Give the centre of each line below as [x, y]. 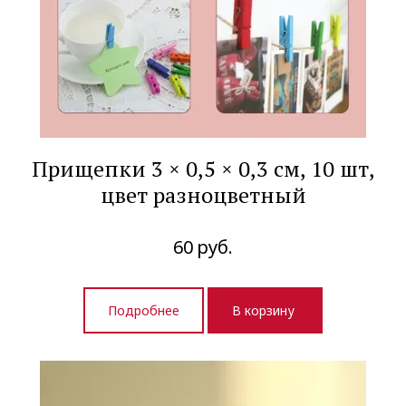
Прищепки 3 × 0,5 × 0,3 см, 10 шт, [203, 169]
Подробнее [144, 311]
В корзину [265, 311]
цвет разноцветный [203, 195]
